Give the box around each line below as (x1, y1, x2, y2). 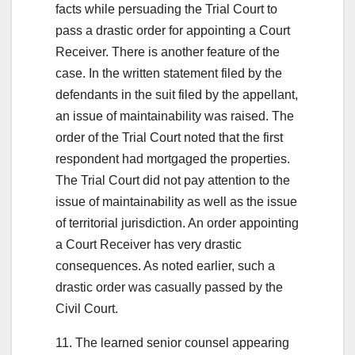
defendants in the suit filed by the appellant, (55, 87, 298, 101)
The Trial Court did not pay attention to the (55, 173, 290, 187)
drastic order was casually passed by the (55, 280, 283, 294)
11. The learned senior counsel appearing (55, 335, 289, 349)
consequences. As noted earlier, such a (55, 258, 275, 273)
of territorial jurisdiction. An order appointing (55, 216, 299, 230)
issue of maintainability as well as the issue (55, 194, 297, 208)
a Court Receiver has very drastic (55, 237, 242, 251)
